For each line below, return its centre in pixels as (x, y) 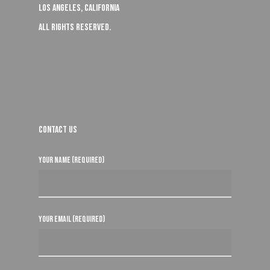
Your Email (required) (72, 219)
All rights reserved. (75, 28)
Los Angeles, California (79, 8)
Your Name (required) (71, 160)
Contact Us (58, 130)
